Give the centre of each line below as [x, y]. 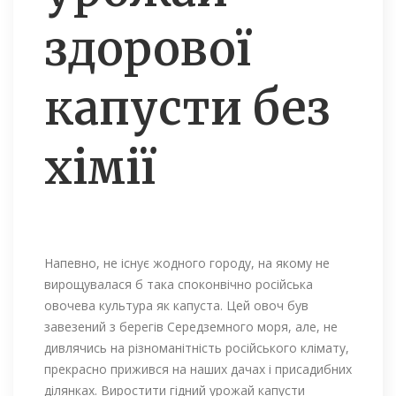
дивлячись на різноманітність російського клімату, [197, 347]
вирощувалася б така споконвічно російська [179, 284]
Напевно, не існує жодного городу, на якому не [187, 263]
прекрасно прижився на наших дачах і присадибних [198, 369]
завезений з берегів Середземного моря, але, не [191, 326]
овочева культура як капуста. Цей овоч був [176, 305]
